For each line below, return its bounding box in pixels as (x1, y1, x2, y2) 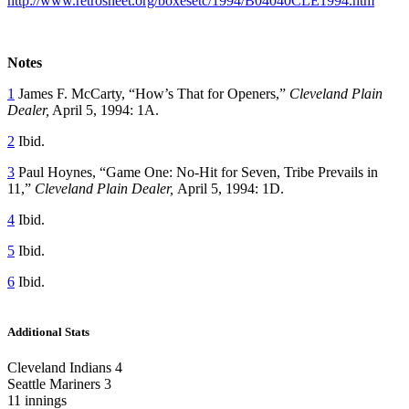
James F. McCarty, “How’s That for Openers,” (15, 85, 289, 101)
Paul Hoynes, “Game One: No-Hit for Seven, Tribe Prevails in (15, 163, 378, 180)
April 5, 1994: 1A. (49, 101, 166, 118)
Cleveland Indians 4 (7, 360, 122, 376)
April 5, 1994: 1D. (177, 180, 284, 196)
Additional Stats (7, 324, 89, 339)
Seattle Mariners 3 (7, 376, 111, 393)
